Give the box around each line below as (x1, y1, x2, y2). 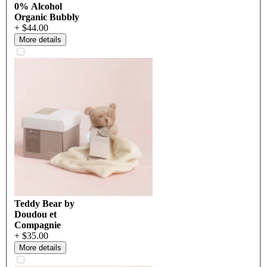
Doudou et (14, 209, 57, 220)
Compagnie (14, 220, 61, 231)
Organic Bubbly (14, 12, 79, 23)
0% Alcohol (14, 1, 62, 12)
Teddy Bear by (14, 198, 74, 209)
